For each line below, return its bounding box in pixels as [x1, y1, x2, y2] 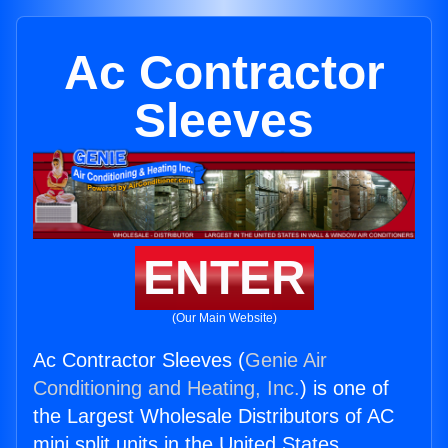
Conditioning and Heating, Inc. [33, 377, 300, 400]
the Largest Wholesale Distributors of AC [33, 405, 394, 428]
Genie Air [245, 349, 327, 372]
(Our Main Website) [171, 311, 277, 326]
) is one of [300, 377, 389, 400]
